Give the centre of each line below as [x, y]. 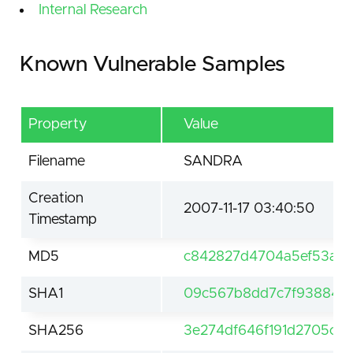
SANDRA [213, 161]
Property [58, 124]
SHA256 [56, 331]
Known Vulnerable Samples [152, 65]
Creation [56, 198]
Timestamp [63, 219]
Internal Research [93, 11]
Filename [57, 161]
